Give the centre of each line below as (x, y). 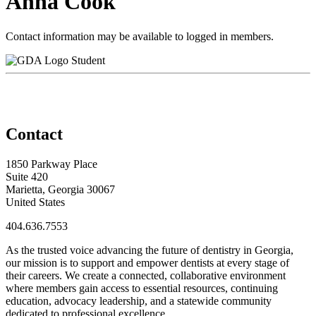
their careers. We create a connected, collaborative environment (146, 275)
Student (88, 60)
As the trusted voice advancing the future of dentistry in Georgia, (150, 250)
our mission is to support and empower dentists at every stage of (147, 262)
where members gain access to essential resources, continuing (142, 288)
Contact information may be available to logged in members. (140, 36)
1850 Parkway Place (51, 164)
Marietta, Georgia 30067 (60, 189)
